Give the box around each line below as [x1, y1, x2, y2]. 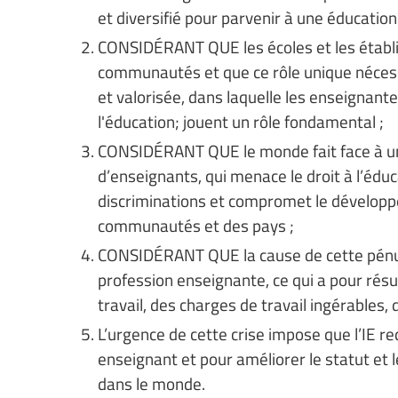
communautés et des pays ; [98, 213, 294, 237]
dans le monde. [98, 371, 205, 395]
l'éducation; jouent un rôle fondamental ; [98, 109, 384, 133]
